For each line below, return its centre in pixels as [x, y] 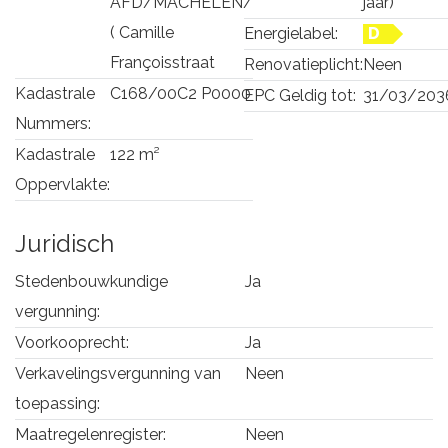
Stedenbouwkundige [91, 281]
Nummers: [53, 123]
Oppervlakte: [62, 184]
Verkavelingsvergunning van [118, 373]
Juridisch [64, 243]
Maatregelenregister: [90, 434]
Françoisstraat [162, 62]
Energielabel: [291, 33]
